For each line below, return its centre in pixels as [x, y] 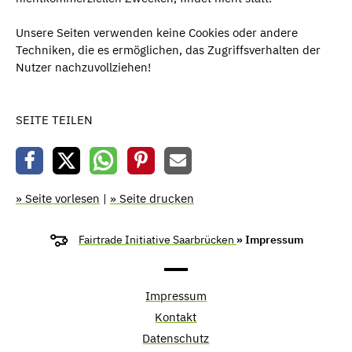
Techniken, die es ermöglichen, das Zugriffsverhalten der [168, 50]
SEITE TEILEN [54, 120]
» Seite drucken [152, 198]
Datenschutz [176, 339]
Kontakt [176, 317]
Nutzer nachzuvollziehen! [83, 67]
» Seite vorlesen [58, 198]
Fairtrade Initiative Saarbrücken [157, 239]
